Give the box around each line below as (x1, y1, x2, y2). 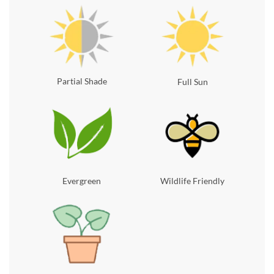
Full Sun (177, 77, 208, 87)
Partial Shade (56, 76, 107, 86)
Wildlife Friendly (160, 176, 224, 186)
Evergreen (62, 176, 101, 186)
